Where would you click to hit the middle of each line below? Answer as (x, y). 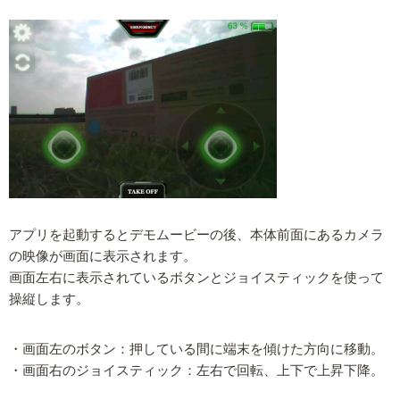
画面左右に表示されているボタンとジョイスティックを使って (196, 277)
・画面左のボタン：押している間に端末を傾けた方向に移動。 (196, 350)
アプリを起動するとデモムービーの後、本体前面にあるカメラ (196, 234)
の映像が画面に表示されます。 (103, 256)
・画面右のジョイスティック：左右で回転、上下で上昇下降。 (196, 371)
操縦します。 (49, 299)
